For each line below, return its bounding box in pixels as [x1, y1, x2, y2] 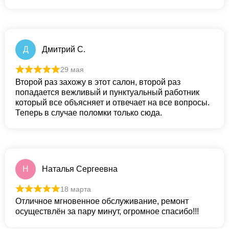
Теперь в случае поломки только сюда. [15, 108, 162, 117]
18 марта [60, 185, 91, 193]
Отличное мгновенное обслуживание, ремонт [15, 197, 189, 206]
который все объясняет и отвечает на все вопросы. [15, 98, 210, 107]
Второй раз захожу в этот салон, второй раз [15, 77, 180, 86]
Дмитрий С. [42, 45, 85, 54]
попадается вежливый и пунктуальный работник [15, 87, 199, 97]
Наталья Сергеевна [42, 164, 118, 173]
